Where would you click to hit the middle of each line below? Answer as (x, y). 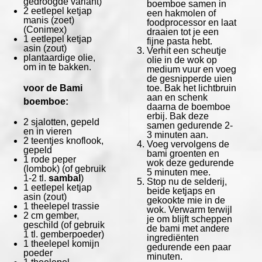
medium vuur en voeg (191, 69)
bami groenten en (183, 153)
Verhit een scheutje (186, 50)
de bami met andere (188, 228)
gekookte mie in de (186, 200)
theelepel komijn (64, 243)
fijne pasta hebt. (179, 41)
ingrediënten (173, 237)
